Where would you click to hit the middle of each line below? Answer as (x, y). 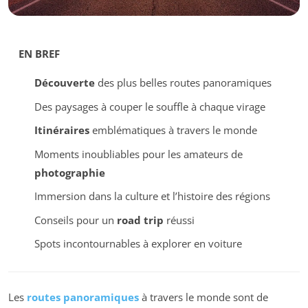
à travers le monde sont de (203, 297)
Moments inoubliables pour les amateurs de (138, 154)
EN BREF (39, 54)
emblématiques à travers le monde (173, 130)
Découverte (64, 83)
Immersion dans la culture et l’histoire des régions (152, 196)
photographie (69, 172)
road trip (140, 220)
